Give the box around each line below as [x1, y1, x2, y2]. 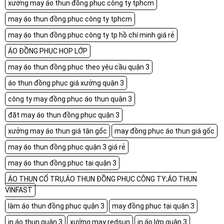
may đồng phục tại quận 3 [112, 201, 194, 210]
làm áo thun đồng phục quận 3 [8, 201, 104, 210]
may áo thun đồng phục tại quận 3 [8, 158, 116, 167]
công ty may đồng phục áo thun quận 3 [8, 94, 132, 103]
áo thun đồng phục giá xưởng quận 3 [8, 78, 124, 87]
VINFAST [5, 185, 32, 194]
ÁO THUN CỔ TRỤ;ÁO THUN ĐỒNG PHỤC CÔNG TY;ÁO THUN [8, 174, 197, 183]
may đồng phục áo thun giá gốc [114, 126, 214, 135]
